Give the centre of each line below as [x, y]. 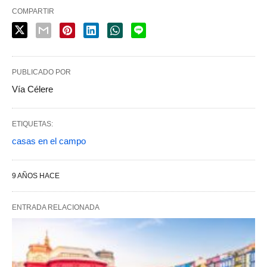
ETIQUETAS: [32, 124]
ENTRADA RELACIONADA [56, 208]
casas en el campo [49, 141]
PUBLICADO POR [41, 72]
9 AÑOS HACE [36, 176]
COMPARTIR [33, 12]
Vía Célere [32, 89]
